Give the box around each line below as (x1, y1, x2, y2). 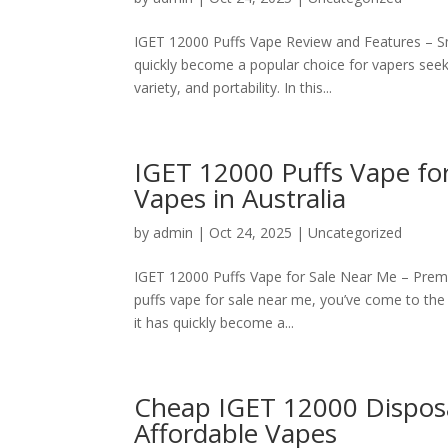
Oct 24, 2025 (209, 223, 293, 242)
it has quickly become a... (134, 313, 295, 332)
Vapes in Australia (134, 180, 347, 216)
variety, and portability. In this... (134, 78, 333, 97)
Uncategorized (308, 223, 403, 242)
